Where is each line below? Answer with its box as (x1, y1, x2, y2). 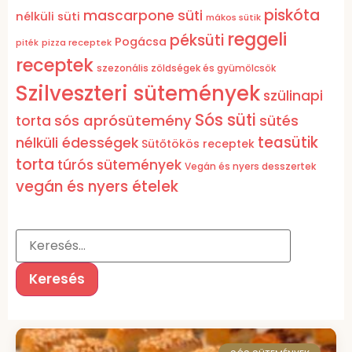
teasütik (258, 132, 318, 154)
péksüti (170, 30, 224, 52)
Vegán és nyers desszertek (185, 159, 316, 174)
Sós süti (195, 109, 256, 132)
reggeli (227, 27, 287, 53)
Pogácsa (115, 34, 167, 50)
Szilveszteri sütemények (16, 79, 260, 108)
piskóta (264, 5, 320, 27)
